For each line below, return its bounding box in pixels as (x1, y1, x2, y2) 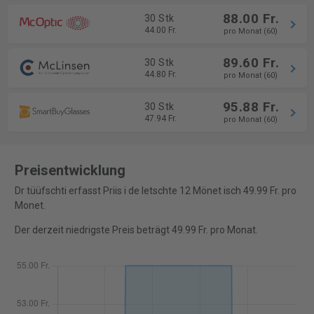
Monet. (14, 200, 46, 212)
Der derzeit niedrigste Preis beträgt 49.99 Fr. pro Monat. (14, 224, 258, 236)
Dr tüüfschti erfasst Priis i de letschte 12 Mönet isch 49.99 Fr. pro (14, 185, 296, 197)
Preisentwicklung (14, 162, 125, 179)
